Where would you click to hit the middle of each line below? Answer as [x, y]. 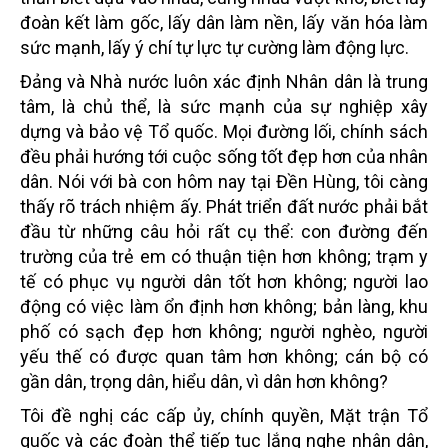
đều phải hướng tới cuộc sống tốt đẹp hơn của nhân [224, 156]
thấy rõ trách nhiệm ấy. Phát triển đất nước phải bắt [224, 206]
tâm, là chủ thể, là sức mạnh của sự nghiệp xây [224, 106]
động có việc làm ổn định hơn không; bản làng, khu [224, 306]
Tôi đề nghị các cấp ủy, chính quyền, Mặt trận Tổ [224, 415]
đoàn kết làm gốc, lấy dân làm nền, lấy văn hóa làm [224, 22]
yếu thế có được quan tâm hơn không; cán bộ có [224, 356]
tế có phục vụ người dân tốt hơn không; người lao [224, 281]
